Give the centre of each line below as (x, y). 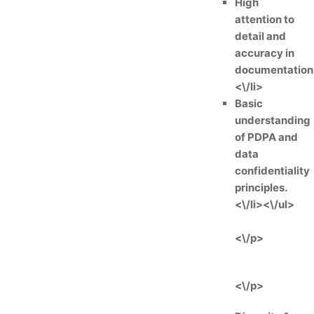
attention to (265, 19)
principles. (261, 187)
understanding (273, 120)
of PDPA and (266, 137)
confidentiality (272, 171)
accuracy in (265, 53)
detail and (260, 36)
